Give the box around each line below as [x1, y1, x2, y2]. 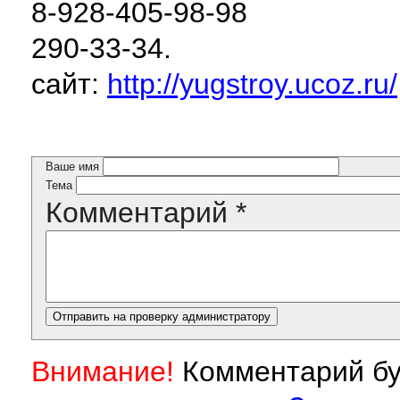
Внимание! [31, 355, 174, 388]
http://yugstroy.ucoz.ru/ [107, 68, 397, 100]
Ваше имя [46, 160, 103, 174]
